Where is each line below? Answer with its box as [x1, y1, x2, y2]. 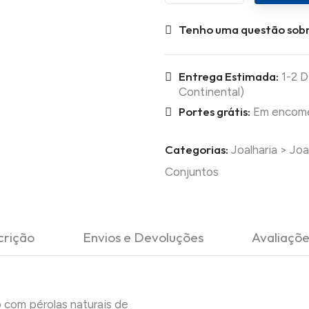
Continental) [179, 85, 244, 99]
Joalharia [231, 143, 280, 157]
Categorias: [165, 142, 228, 157]
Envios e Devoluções [83, 229, 203, 246]
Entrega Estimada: [179, 69, 279, 84]
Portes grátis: [179, 104, 250, 119]
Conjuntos [165, 165, 219, 179]
